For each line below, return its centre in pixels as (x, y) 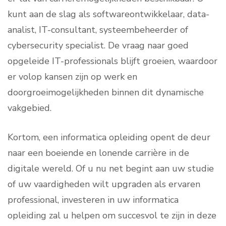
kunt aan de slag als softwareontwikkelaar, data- (108, 14)
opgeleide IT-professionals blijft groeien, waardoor (112, 61)
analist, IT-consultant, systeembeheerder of (98, 30)
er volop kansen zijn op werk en (72, 77)
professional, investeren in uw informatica (93, 200)
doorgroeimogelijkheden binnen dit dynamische (106, 92)
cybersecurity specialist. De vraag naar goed (98, 45)
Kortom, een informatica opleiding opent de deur (109, 137)
